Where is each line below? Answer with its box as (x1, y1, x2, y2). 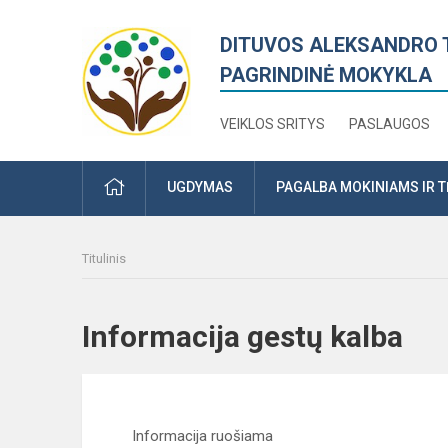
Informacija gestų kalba (82, 319, 438, 354)
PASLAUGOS (349, 116, 431, 132)
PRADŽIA (123, 178, 180, 194)
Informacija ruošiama (132, 427, 273, 445)
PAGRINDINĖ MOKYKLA (220, 63, 433, 87)
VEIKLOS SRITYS (220, 116, 326, 132)
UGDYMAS (167, 179, 233, 195)
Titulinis (82, 251, 126, 266)
